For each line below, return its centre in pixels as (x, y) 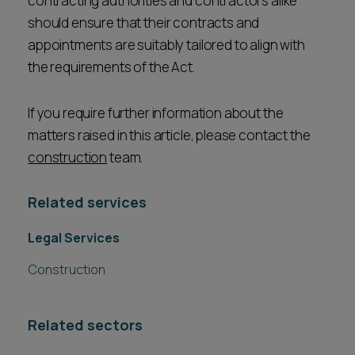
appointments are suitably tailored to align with (166, 45)
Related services (87, 202)
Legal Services (74, 238)
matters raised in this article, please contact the (169, 135)
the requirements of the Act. (113, 67)
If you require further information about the (156, 113)
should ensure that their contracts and (144, 23)
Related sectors (85, 325)
